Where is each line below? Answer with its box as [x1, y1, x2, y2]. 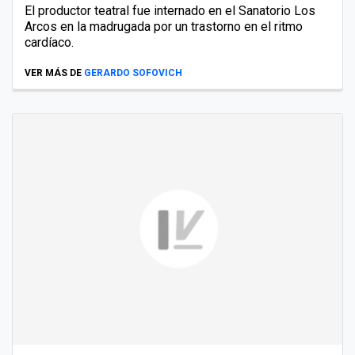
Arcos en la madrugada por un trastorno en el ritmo [25, 18, 303, 34]
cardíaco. [25, 34, 74, 50]
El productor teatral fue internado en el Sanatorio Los [25, 2, 315, 18]
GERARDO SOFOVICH [84, 67, 182, 78]
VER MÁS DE [25, 67, 82, 78]
